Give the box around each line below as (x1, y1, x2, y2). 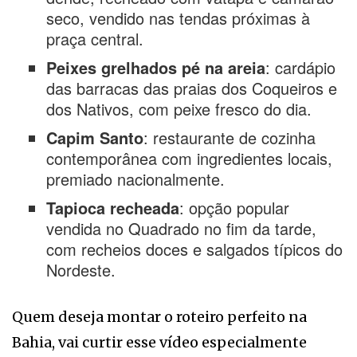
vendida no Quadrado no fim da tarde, (45, 216, 316, 240)
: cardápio (265, 55, 335, 79)
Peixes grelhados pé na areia (45, 55, 265, 79)
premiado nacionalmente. (45, 167, 225, 190)
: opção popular (178, 195, 289, 219)
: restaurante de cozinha (143, 125, 316, 149)
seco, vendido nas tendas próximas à (45, 6, 310, 29)
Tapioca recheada (45, 195, 179, 219)
